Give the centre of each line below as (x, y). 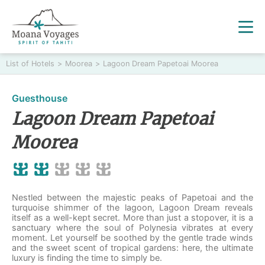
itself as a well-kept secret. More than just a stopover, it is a (132, 217)
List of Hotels (30, 64)
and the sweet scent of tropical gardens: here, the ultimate (132, 248)
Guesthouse (40, 98)
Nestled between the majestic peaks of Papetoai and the (132, 197)
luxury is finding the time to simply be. (87, 258)
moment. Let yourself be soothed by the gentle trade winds (132, 237)
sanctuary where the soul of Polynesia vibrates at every (132, 227)
